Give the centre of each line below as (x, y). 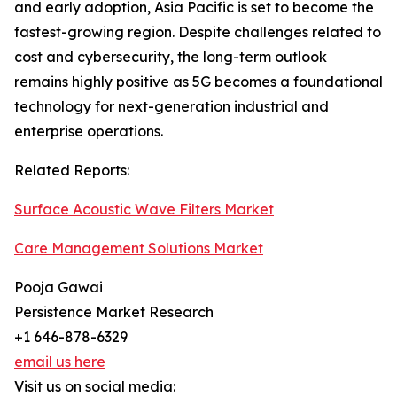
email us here (60, 362)
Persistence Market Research (114, 312)
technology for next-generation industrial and (171, 107)
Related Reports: (72, 171)
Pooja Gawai (58, 288)
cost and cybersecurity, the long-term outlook (171, 57)
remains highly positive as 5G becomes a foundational (198, 82)
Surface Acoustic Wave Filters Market (144, 210)
